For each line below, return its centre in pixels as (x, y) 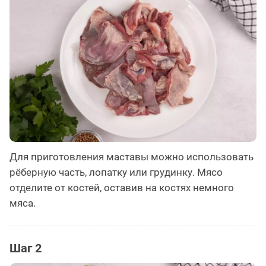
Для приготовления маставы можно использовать (132, 156)
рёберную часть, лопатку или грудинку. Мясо (116, 172)
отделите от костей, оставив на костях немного (122, 187)
